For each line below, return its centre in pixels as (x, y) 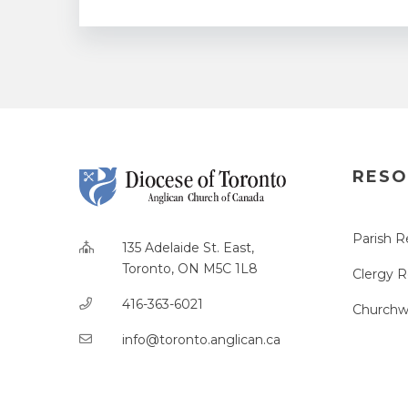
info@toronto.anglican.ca (201, 339)
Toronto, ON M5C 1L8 (190, 268)
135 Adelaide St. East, (188, 247)
